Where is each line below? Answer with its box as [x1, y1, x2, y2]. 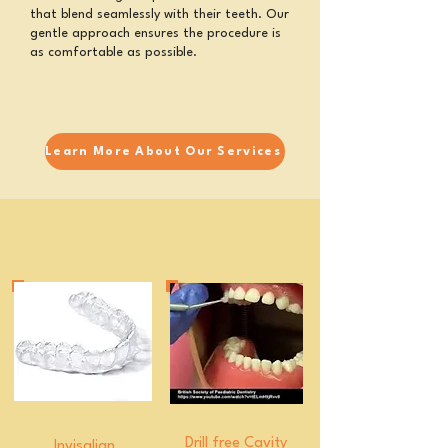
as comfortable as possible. [30, 46, 197, 59]
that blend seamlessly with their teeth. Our [30, 8, 289, 21]
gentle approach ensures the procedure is [30, 27, 281, 40]
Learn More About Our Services [45, 145, 281, 158]
